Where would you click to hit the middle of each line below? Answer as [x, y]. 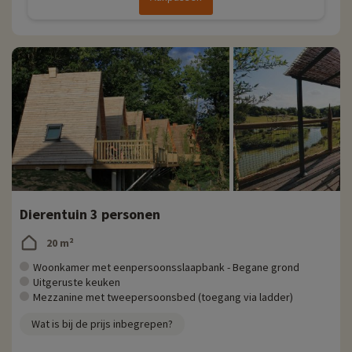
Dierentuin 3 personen [90, 214]
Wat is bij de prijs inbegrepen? [102, 324]
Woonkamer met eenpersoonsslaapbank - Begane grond [166, 268]
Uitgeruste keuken [77, 282]
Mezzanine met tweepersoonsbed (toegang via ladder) [163, 297]
